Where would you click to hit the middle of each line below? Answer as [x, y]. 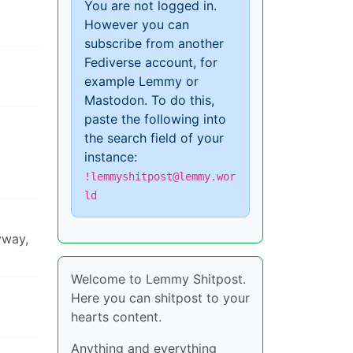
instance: [111, 156]
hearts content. [116, 316]
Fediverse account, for [151, 62]
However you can [137, 24]
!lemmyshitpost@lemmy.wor [160, 176]
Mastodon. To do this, [149, 100]
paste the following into [155, 119]
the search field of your [154, 137]
